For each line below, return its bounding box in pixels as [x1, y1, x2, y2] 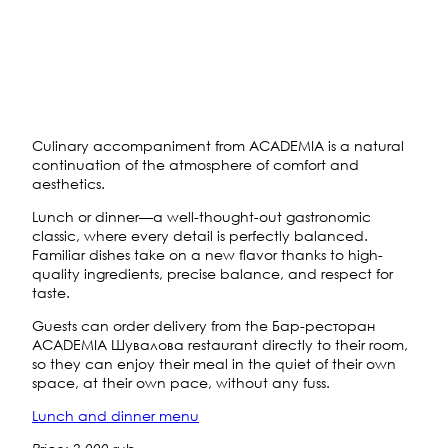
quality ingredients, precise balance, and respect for [32, 263, 393, 283]
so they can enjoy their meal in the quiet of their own [32, 353, 396, 373]
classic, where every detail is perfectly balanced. [32, 225, 368, 245]
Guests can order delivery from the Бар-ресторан [32, 315, 375, 335]
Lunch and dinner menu [32, 405, 199, 425]
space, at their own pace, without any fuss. [32, 372, 330, 392]
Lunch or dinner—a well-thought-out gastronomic [32, 206, 371, 226]
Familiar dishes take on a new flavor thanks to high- [32, 244, 383, 264]
